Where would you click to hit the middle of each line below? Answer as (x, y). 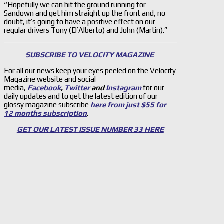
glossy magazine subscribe (47, 104)
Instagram (124, 87)
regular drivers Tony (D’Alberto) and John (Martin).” (86, 30)
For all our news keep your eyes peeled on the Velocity (90, 70)
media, (15, 87)
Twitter (77, 87)
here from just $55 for (128, 104)
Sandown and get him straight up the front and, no (85, 13)
